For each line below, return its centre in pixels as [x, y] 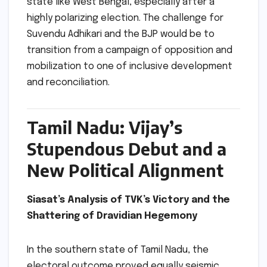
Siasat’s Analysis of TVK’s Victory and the [128, 200]
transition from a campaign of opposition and [130, 51]
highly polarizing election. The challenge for [125, 18]
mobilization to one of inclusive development [130, 67]
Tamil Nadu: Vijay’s [105, 127]
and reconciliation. [68, 83]
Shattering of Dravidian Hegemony [112, 216]
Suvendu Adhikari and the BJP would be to [121, 35]
